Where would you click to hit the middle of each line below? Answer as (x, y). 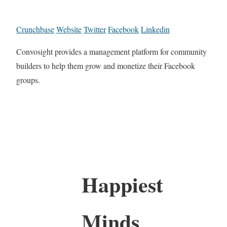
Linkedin (155, 29)
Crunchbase (35, 29)
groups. (28, 80)
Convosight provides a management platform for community (111, 52)
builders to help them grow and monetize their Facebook (106, 66)
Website (69, 29)
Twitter (95, 29)
